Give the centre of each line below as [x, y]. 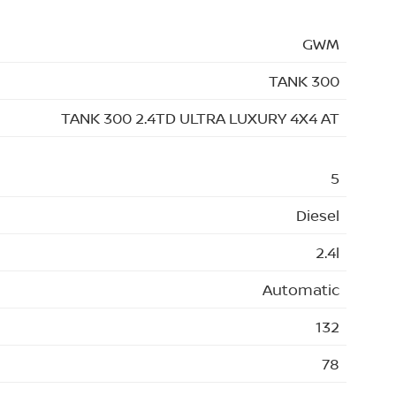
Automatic [301, 289]
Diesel [318, 215]
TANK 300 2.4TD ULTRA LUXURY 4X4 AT [200, 118]
